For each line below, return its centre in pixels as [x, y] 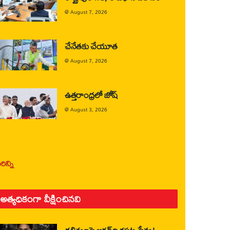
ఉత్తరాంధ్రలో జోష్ [92, 95]
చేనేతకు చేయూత [91, 46]
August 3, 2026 [89, 109]
